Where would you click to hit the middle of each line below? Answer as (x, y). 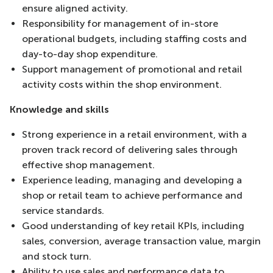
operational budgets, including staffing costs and (134, 39)
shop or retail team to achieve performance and (132, 195)
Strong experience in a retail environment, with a (134, 134)
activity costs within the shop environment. (122, 84)
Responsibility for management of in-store (120, 23)
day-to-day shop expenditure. (90, 54)
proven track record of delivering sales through (130, 150)
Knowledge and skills (59, 109)
